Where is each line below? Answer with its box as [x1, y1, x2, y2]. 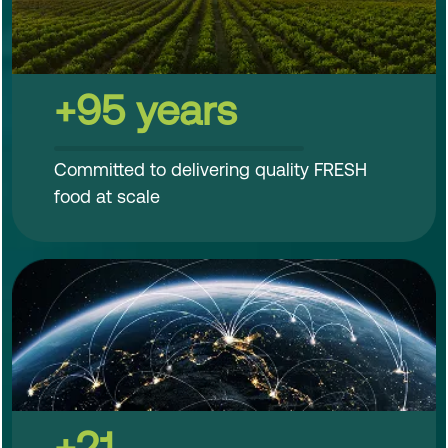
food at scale [54, 185, 160, 207]
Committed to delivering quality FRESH [54, 158, 367, 180]
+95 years [54, 85, 237, 135]
